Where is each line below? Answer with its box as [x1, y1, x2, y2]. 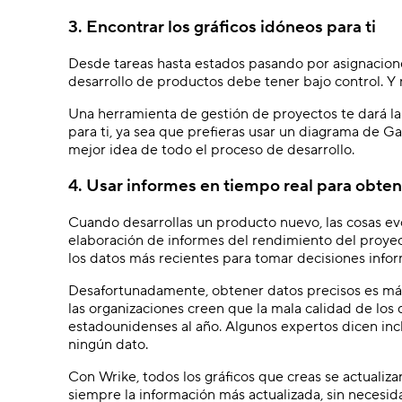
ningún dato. [68, 336, 148, 354]
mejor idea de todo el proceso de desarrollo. [68, 140, 354, 159]
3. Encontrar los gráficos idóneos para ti [68, 15, 376, 38]
